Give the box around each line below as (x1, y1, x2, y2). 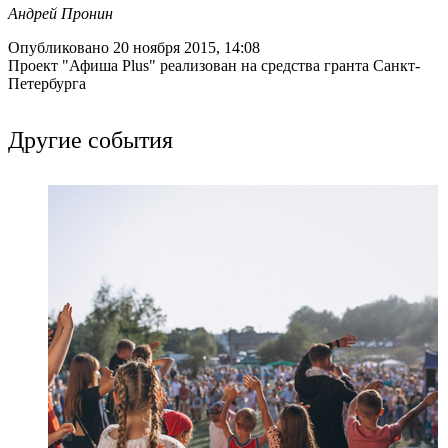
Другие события (8, 123, 173, 156)
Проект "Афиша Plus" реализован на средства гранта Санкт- (8, 57, 420, 75)
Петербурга (8, 75, 86, 93)
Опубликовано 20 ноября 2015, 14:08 (8, 39, 260, 57)
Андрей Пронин (8, 5, 113, 23)
